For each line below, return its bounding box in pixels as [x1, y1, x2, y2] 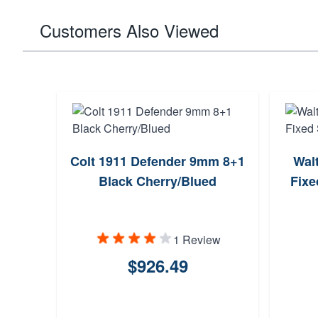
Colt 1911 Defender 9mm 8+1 [70, 152, 245, 170]
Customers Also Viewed [40, 18, 219, 43]
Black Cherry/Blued [99, 172, 216, 190]
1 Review [172, 231, 221, 248]
